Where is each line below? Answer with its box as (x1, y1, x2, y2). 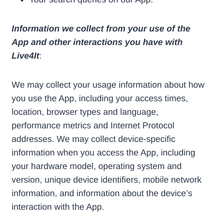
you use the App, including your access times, (12, 93, 188, 104)
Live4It (12, 51, 39, 61)
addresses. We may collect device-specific (12, 134, 175, 144)
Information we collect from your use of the (12, 24, 190, 34)
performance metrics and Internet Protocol (12, 121, 174, 131)
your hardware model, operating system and (12, 161, 182, 171)
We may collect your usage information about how (12, 80, 204, 90)
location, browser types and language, (12, 107, 158, 117)
